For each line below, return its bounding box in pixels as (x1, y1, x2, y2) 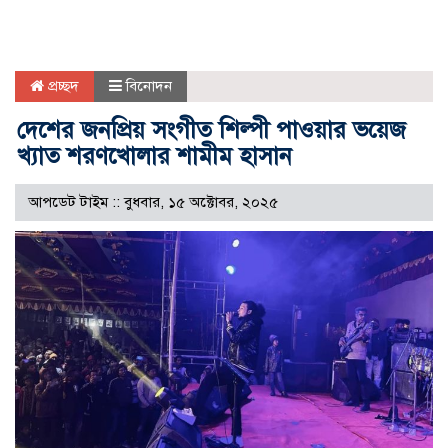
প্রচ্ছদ (44, 76, 79, 95)
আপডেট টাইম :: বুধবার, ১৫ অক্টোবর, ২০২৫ (28, 192, 278, 211)
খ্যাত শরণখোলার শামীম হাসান (17, 140, 292, 171)
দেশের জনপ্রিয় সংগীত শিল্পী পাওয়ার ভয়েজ (17, 114, 406, 145)
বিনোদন (126, 76, 172, 95)
